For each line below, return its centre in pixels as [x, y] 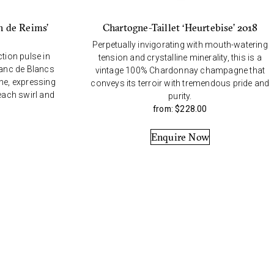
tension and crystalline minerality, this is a [180, 58]
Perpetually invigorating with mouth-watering [180, 45]
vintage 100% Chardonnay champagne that [180, 71]
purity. [180, 96]
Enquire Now [180, 137]
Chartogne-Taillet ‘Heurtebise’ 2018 [180, 28]
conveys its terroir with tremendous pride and [180, 83]
